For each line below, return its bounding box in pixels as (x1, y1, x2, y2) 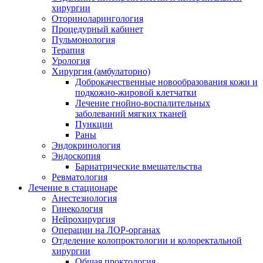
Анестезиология (52, 193, 117, 203)
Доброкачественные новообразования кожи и (75, 76, 258, 87)
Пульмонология (52, 34, 115, 45)
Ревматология (52, 171, 107, 182)
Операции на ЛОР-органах (52, 224, 160, 235)
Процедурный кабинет (52, 23, 143, 34)
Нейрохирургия (52, 214, 115, 224)
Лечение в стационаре (28, 182, 117, 193)
